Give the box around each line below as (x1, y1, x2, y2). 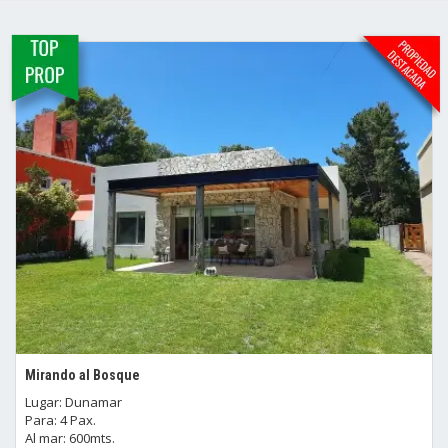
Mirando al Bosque (25, 367, 140, 383)
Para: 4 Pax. (25, 411, 96, 429)
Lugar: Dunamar (25, 393, 122, 411)
